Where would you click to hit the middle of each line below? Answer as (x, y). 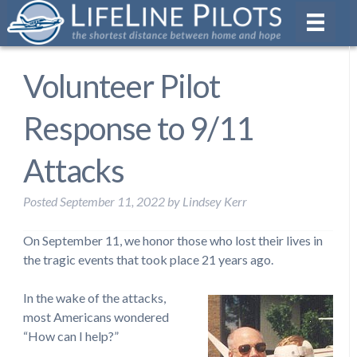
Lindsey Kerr (214, 201)
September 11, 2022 (112, 201)
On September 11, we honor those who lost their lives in (173, 240)
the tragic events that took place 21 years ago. (148, 259)
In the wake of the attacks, (94, 297)
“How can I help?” (71, 335)
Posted (41, 201)
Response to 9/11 (138, 128)
